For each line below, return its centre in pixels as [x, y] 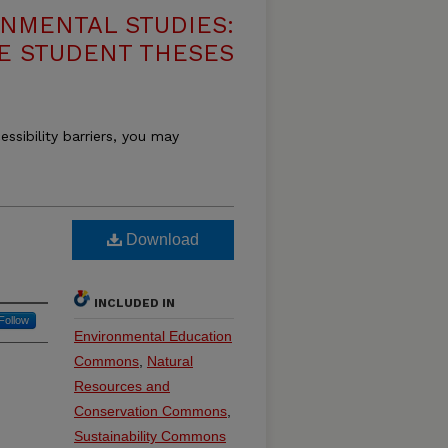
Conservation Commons [150, 411]
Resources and [122, 386]
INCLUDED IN [134, 303]
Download [160, 239]
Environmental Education [153, 336]
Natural [170, 361]
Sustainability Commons [150, 436]
